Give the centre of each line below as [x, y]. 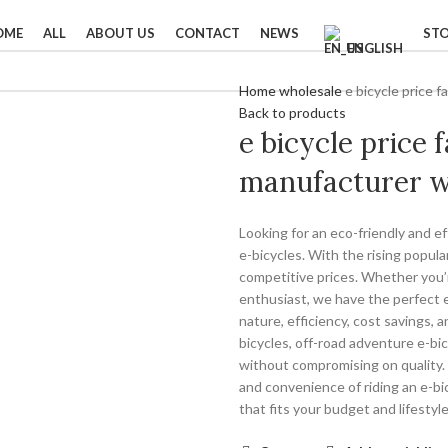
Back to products [292, 112]
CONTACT [207, 33]
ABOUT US [120, 33]
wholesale [312, 90]
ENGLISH [374, 48]
